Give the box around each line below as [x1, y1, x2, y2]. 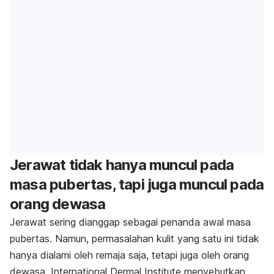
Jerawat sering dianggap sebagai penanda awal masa [10, 215, 251, 228]
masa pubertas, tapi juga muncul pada [10, 175, 264, 193]
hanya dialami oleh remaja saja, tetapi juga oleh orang [10, 248, 249, 261]
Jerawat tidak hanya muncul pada [10, 155, 234, 174]
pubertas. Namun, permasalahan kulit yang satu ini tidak [10, 232, 259, 245]
